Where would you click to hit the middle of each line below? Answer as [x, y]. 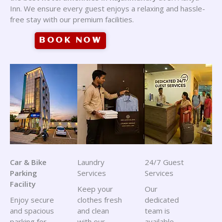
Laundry [91, 162]
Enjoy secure [32, 200]
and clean [93, 211]
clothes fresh [100, 200]
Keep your [95, 189]
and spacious [32, 211]
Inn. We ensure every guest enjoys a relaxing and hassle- [108, 8]
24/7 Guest [164, 162]
